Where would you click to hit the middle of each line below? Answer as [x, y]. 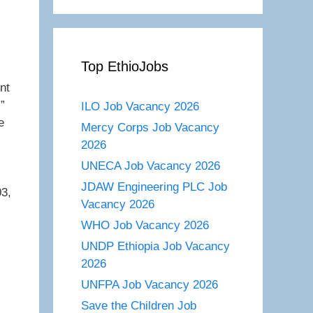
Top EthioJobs [125, 66]
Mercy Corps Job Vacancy [150, 127]
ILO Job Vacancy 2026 [140, 106]
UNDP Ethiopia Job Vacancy [155, 246]
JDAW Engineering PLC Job [154, 187]
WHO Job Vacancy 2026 [145, 225]
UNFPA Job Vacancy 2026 [150, 284]
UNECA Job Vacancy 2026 [151, 166]
